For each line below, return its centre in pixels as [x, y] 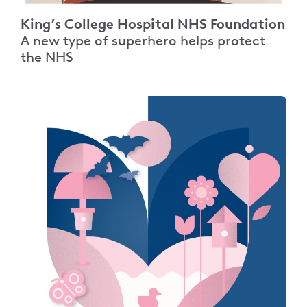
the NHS [47, 57]
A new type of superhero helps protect [143, 40]
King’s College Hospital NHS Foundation [153, 24]
